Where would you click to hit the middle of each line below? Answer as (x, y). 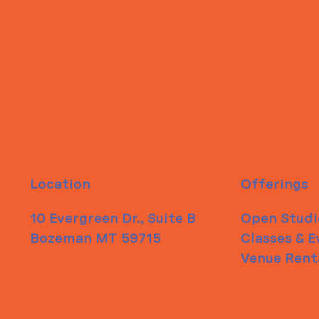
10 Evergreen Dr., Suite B (113, 219)
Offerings (274, 185)
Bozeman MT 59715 (96, 239)
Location (61, 185)
